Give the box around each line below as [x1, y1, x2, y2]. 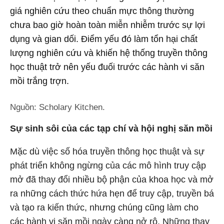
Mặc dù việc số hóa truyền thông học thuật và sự [10, 146, 204, 156]
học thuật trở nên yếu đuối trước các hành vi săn [10, 62, 204, 72]
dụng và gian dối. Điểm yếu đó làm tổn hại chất [10, 34, 197, 44]
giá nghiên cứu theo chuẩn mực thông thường [10, 6, 194, 16]
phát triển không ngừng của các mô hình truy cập [10, 160, 206, 170]
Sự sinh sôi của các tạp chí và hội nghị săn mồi [10, 123, 212, 133]
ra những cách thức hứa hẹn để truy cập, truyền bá [10, 188, 214, 198]
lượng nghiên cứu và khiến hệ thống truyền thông [10, 48, 207, 58]
